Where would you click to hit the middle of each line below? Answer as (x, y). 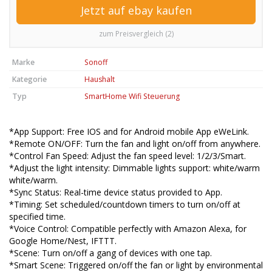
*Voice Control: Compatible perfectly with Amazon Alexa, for (128, 229)
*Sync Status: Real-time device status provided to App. (116, 192)
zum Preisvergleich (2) (136, 34)
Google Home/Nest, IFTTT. (63, 241)
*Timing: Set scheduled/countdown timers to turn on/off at (125, 205)
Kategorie (29, 80)
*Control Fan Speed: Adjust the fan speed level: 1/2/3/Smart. (127, 156)
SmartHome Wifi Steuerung (132, 97)
